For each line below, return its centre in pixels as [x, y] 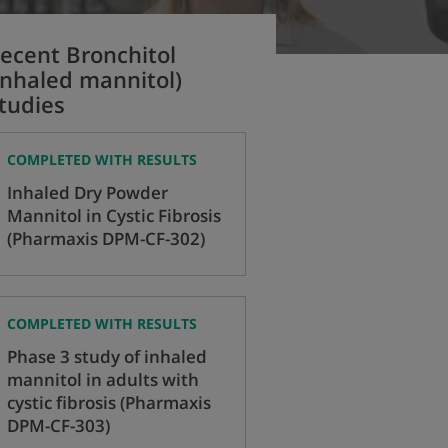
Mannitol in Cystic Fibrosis [114, 215]
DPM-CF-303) [58, 426]
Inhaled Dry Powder [87, 192]
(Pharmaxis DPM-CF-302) [106, 238]
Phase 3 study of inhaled [107, 357]
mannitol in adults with [103, 380]
